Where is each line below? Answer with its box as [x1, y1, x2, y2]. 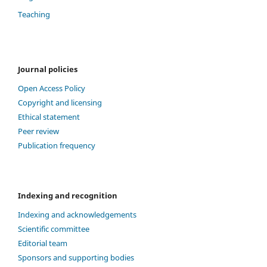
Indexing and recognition [18, 190, 117, 201]
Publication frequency [18, 140, 95, 151]
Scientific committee [18, 223, 89, 235]
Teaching [18, 9, 50, 20]
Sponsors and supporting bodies [18, 252, 134, 263]
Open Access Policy [18, 83, 85, 94]
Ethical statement [18, 111, 80, 123]
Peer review [18, 126, 59, 137]
